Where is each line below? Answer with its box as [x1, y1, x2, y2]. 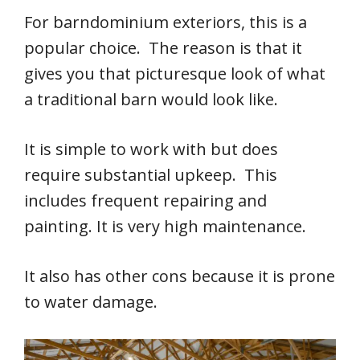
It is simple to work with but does [24, 138, 278, 161]
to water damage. [24, 291, 157, 313]
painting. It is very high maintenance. [24, 215, 306, 238]
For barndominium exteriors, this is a [24, 11, 307, 34]
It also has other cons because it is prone [24, 265, 335, 288]
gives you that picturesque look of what [24, 63, 325, 85]
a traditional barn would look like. [24, 88, 278, 111]
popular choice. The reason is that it [24, 37, 302, 59]
